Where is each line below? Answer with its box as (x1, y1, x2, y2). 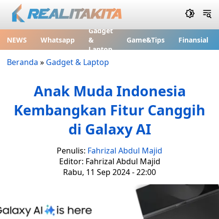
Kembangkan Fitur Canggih (14, 100, 205, 119)
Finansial (178, 35, 208, 44)
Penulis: (57, 145, 88, 156)
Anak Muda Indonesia (33, 81, 186, 100)
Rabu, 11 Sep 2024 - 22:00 (63, 167, 156, 177)
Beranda (7, 57, 38, 67)
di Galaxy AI (68, 119, 151, 138)
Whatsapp (41, 35, 75, 44)
